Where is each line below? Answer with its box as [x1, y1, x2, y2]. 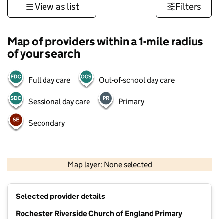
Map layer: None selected [67, 160, 152, 170]
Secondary [28, 118, 65, 128]
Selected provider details [16, 192, 105, 201]
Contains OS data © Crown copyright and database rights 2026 [81, 169, 210, 175]
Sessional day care [28, 97, 90, 106]
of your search [7, 46, 80, 61]
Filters [175, 1, 201, 12]
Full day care [28, 75, 70, 85]
